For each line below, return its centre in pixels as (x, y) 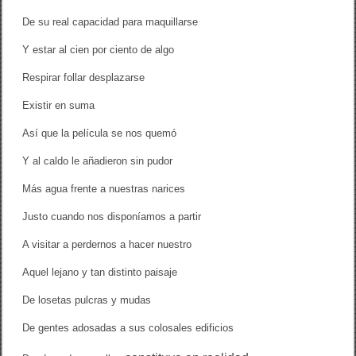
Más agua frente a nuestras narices (104, 189)
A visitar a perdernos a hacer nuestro (107, 245)
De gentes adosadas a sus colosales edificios (128, 328)
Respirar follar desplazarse (84, 78)
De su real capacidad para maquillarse (110, 22)
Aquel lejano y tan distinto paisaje (100, 273)
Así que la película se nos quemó (100, 133)
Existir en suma (59, 106)
